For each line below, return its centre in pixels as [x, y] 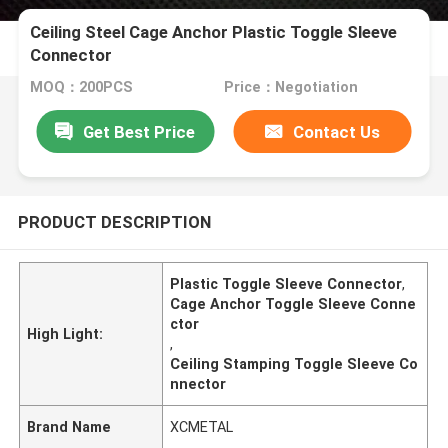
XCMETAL [202, 426]
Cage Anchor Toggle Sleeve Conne [293, 303]
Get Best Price [139, 131]
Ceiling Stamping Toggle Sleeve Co [294, 363]
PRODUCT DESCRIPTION [114, 221]
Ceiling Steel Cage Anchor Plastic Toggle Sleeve [214, 32]
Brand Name [69, 426]
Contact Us [337, 131]
